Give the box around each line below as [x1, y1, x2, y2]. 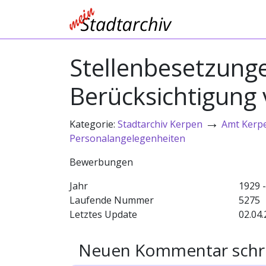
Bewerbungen [69, 156, 133, 169]
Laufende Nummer [69, 194, 154, 207]
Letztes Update [69, 208, 137, 221]
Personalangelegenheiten [69, 132, 185, 145]
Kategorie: [69, 118, 118, 131]
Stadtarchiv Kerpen [118, 118, 202, 131]
